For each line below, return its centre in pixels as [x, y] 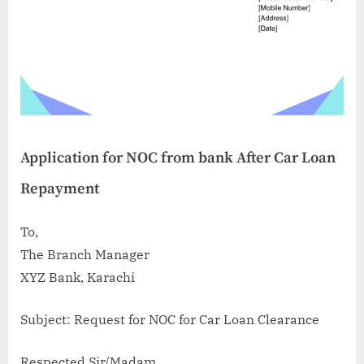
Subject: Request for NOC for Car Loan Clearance [170, 319]
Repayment [60, 189]
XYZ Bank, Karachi [78, 277]
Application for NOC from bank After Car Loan [178, 158]
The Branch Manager [85, 254]
